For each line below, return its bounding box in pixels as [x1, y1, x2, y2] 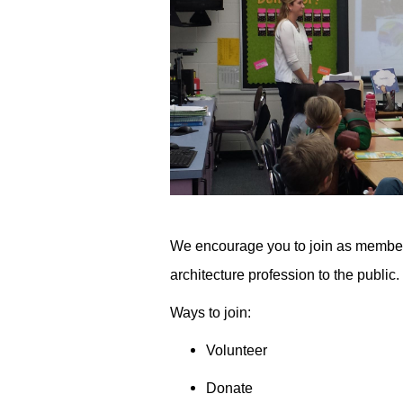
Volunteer [205, 343, 267, 358]
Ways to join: [169, 305, 251, 320]
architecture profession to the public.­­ [169, 267, 399, 282]
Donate [205, 381, 253, 396]
